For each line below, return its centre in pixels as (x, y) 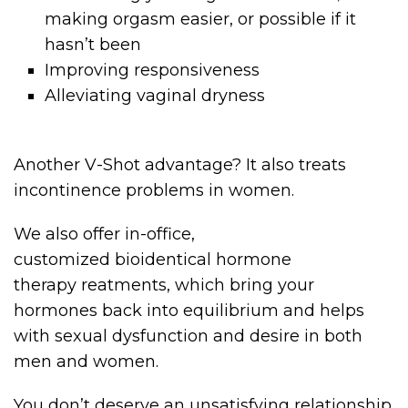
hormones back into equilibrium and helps (189, 310)
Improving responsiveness (153, 70)
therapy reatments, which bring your (164, 285)
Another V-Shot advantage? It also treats (180, 164)
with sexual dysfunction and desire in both (188, 336)
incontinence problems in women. (154, 190)
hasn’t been (93, 44)
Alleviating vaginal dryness (155, 95)
